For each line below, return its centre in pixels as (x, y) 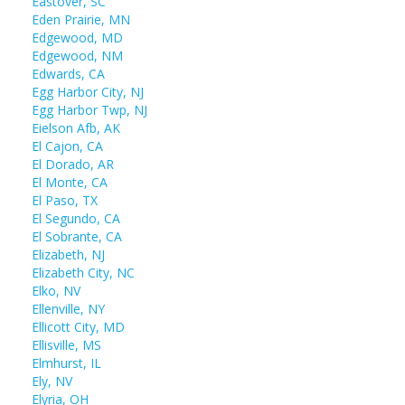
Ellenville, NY (68, 309)
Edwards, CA (68, 74)
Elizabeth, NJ (68, 254)
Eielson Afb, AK (76, 128)
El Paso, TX (65, 200)
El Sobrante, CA (77, 236)
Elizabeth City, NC (83, 273)
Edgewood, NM (77, 56)
